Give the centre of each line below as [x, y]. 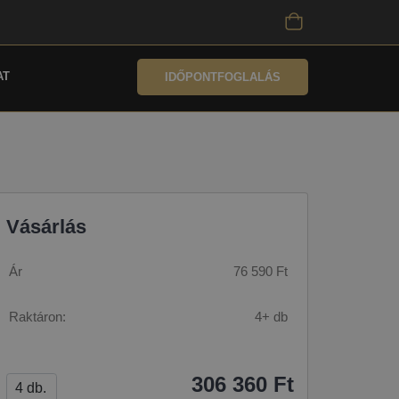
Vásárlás [46, 227]
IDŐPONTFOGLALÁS [223, 77]
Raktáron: [37, 316]
